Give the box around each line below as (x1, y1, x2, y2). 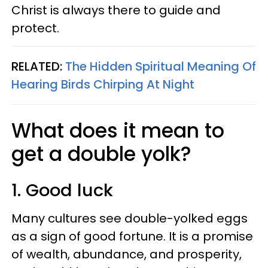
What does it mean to (11, 116, 224, 145)
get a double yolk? (11, 139, 191, 168)
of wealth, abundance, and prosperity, (11, 245, 242, 263)
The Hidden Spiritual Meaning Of (65, 57, 256, 75)
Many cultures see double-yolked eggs (11, 209, 248, 227)
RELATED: (11, 57, 65, 75)
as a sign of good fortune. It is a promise (11, 227, 253, 245)
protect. (11, 19, 59, 36)
